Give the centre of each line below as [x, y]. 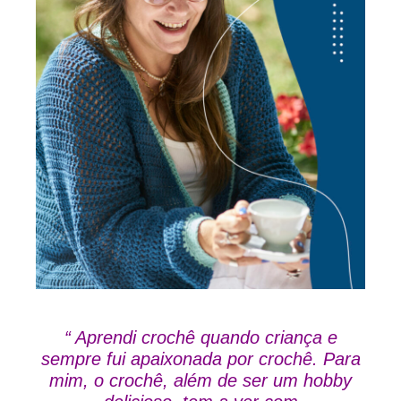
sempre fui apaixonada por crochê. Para [200, 358]
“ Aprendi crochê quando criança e [200, 337]
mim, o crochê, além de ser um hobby [200, 380]
